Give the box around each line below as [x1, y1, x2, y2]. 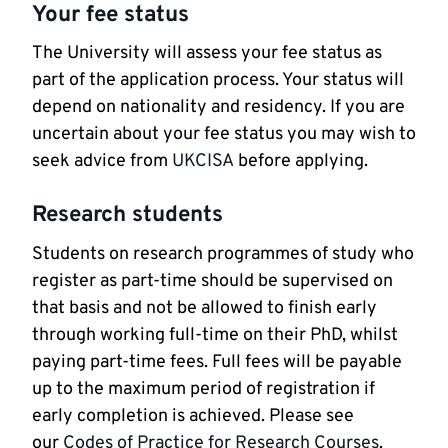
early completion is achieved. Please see [32, 404, 354, 428]
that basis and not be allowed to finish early [32, 296, 377, 320]
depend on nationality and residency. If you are [32, 96, 405, 120]
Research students [32, 201, 223, 231]
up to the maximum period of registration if [32, 377, 375, 401]
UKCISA [172, 150, 234, 174]
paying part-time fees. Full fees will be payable [32, 350, 402, 374]
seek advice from [32, 150, 172, 174]
